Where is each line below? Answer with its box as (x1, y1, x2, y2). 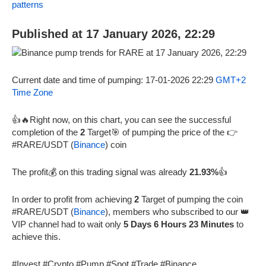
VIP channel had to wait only (12, 218, 123, 229)
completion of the (12, 126, 80, 137)
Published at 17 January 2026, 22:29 (12, 27, 215, 40)
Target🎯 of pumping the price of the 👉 (85, 126, 237, 137)
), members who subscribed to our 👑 (105, 206, 249, 217)
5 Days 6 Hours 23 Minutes (123, 218, 234, 229)
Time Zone (12, 87, 53, 97)
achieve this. (12, 231, 61, 242)
